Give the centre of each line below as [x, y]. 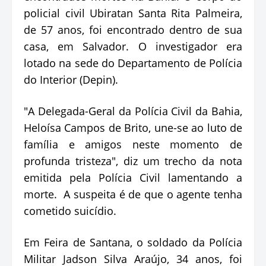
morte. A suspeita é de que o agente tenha [133, 194]
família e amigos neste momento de [133, 144]
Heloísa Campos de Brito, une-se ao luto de [133, 127]
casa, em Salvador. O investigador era [133, 46]
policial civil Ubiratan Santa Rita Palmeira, [133, 13]
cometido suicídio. [70, 210]
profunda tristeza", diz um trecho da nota [133, 161]
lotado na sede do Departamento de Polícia [133, 63]
